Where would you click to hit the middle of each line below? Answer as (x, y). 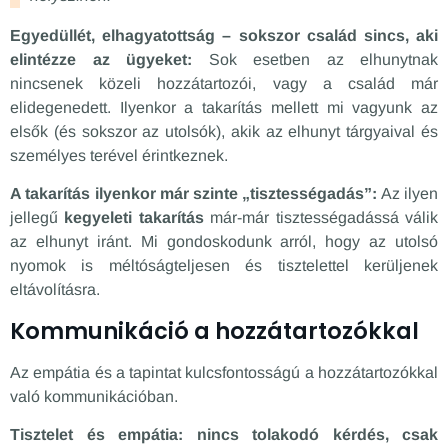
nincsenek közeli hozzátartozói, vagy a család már (224, 83)
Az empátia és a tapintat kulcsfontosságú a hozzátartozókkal (224, 372)
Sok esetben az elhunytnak (315, 59)
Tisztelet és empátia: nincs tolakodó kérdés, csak (224, 434)
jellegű (37, 218)
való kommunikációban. (94, 396)
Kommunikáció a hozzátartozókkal (214, 330)
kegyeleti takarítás (134, 218)
